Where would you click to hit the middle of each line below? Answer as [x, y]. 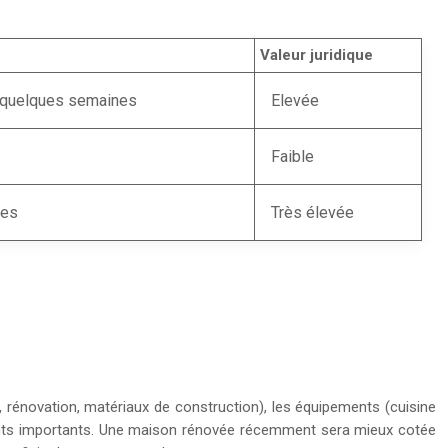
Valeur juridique [316, 55]
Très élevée [312, 212]
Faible [292, 156]
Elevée [295, 100]
